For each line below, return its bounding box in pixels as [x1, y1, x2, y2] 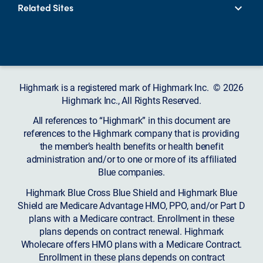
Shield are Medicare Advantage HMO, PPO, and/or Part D [18, 199, 245, 212]
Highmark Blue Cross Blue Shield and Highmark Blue [25, 186, 238, 199]
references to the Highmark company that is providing [23, 127, 240, 140]
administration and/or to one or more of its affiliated [26, 153, 237, 166]
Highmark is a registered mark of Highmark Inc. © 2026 [19, 80, 244, 93]
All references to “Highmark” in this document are [32, 114, 231, 127]
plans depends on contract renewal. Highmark [39, 225, 224, 238]
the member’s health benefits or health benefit [39, 140, 224, 153]
